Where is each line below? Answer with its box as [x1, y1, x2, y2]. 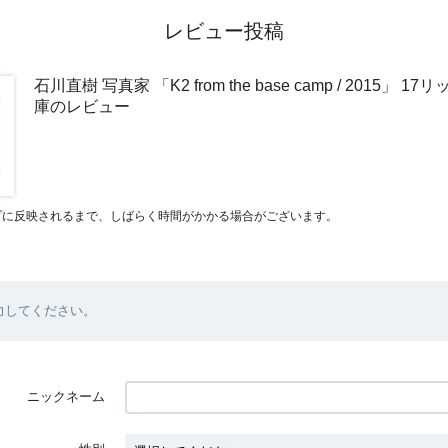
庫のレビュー [34, 97, 130, 115]
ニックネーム [27, 388, 105, 404]
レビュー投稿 [164, 19, 284, 42]
